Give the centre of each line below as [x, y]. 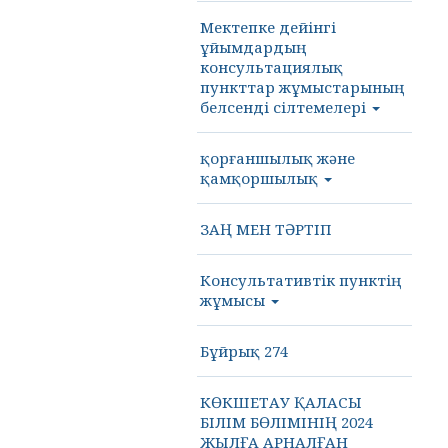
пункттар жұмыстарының [302, 87]
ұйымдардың [253, 47]
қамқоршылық [261, 178]
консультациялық [271, 67]
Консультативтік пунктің [300, 280]
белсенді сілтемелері [285, 107]
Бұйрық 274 [244, 351]
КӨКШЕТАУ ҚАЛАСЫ [281, 402]
